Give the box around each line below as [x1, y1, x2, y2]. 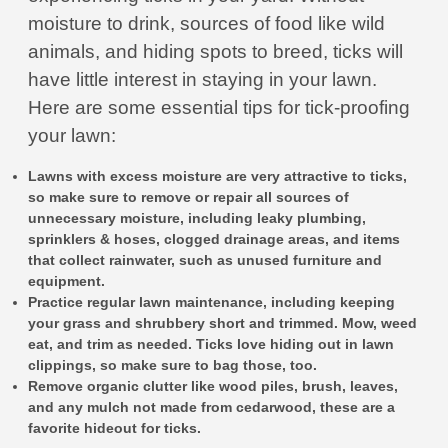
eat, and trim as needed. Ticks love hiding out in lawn [28, 336, 394, 352]
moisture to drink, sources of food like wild [28, 13, 385, 34]
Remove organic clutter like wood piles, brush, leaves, [28, 378, 398, 394]
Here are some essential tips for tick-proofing [28, 97, 410, 118]
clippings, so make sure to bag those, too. [28, 357, 317, 373]
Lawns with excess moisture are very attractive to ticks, [28, 168, 407, 184]
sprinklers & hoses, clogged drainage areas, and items [28, 231, 400, 247]
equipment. [28, 273, 105, 289]
